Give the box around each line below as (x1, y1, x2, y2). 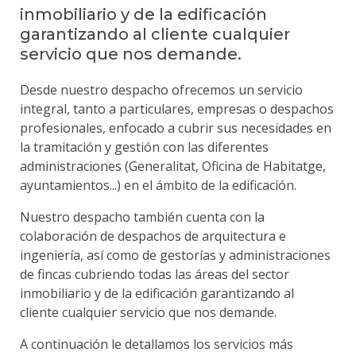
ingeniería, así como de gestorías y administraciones (20, 246, 331, 264)
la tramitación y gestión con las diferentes (20, 138, 269, 156)
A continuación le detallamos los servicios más (20, 335, 294, 353)
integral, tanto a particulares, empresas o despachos (20, 100, 335, 118)
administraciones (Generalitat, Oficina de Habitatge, (20, 157, 327, 175)
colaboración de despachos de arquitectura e (20, 227, 287, 245)
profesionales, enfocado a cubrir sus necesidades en (20, 119, 332, 137)
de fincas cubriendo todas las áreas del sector (20, 265, 290, 283)
